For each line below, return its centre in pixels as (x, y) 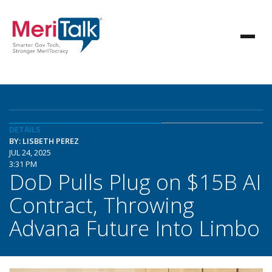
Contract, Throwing (102, 205)
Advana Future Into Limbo (134, 228)
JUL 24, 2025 (30, 152)
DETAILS (25, 129)
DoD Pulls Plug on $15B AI (135, 182)
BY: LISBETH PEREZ (44, 141)
